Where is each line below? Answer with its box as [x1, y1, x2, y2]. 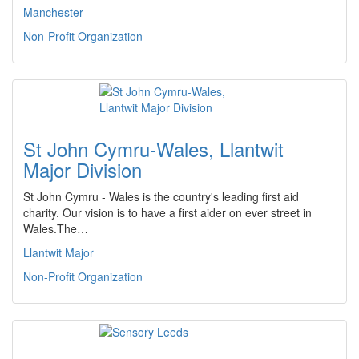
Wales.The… [23, 220, 88, 236]
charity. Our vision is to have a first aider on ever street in [23, 204, 312, 220]
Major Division [23, 155, 142, 184]
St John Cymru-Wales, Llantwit [23, 135, 284, 163]
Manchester [23, 4, 83, 20]
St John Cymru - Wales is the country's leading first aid [23, 188, 299, 204]
